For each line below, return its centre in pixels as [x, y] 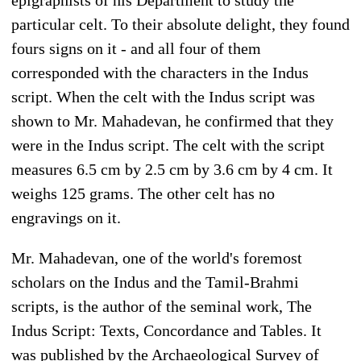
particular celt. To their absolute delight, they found [180, 24]
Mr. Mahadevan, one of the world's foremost [157, 257]
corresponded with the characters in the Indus [160, 72]
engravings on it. [66, 217]
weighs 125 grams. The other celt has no [143, 193]
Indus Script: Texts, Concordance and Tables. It [166, 330]
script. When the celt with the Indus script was [163, 96]
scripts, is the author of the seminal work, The [162, 306]
